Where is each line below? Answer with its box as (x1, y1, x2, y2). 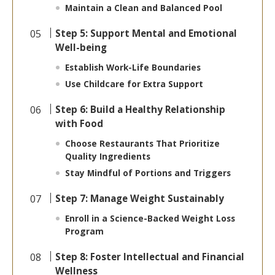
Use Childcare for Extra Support (65, 78, 204, 90)
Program (65, 225, 104, 238)
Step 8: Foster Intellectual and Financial (55, 250, 245, 263)
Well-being (55, 41, 107, 54)
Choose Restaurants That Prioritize (65, 137, 220, 150)
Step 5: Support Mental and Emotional (55, 27, 238, 40)
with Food (55, 117, 104, 130)
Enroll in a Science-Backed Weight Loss (65, 212, 236, 225)
